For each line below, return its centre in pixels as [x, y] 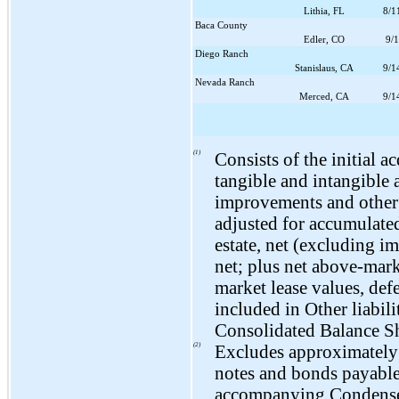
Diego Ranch [222, 53]
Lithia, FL [324, 10]
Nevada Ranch [225, 81]
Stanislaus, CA [324, 67]
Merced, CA [324, 96]
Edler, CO [324, 39]
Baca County [221, 24]
